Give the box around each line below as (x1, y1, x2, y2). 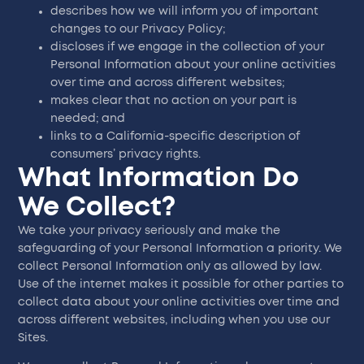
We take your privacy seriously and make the (18, 224, 281, 236)
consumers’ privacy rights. (50, 148, 201, 160)
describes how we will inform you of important (50, 5, 319, 17)
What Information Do (18, 164, 300, 191)
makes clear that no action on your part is (50, 94, 297, 106)
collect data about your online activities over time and (18, 296, 340, 308)
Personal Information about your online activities (50, 58, 336, 71)
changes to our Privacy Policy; (50, 23, 226, 35)
